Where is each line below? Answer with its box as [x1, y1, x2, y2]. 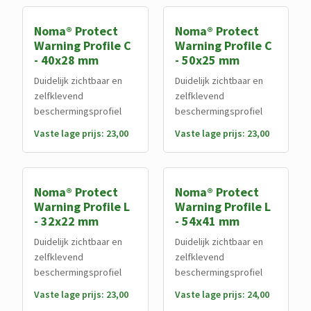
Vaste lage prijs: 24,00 [174, 288, 269, 301]
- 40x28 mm [34, 52, 99, 68]
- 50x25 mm [174, 52, 239, 68]
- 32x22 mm [34, 213, 99, 229]
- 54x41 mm [174, 213, 239, 229]
